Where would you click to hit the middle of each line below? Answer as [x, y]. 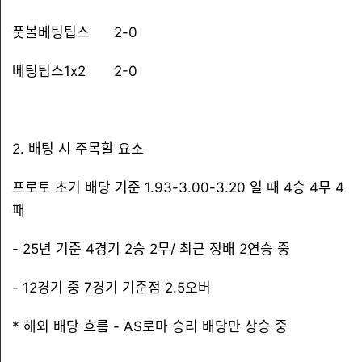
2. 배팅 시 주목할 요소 [78, 149]
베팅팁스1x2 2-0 [75, 71]
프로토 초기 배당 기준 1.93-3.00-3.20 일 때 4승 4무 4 [178, 187]
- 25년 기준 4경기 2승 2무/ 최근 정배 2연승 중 [151, 249]
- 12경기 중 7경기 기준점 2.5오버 [112, 288]
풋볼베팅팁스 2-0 [75, 32]
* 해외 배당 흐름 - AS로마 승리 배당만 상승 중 [150, 326]
